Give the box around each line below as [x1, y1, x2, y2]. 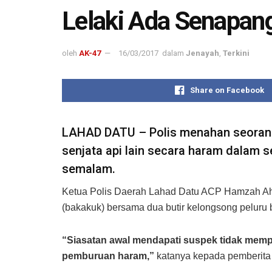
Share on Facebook [189, 85, 264, 95]
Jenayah [186, 48, 219, 58]
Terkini [223, 48, 250, 58]
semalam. [62, 161, 115, 176]
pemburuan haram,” [62, 250, 154, 261]
